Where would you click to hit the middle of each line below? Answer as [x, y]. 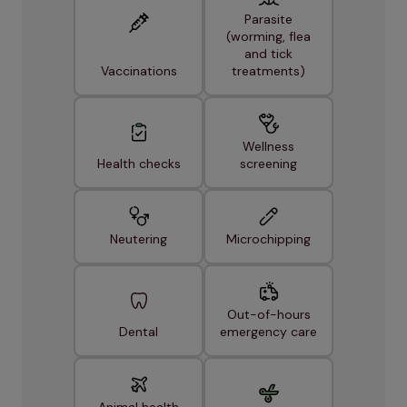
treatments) [268, 71]
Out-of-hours [268, 315]
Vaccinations [139, 71]
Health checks [139, 164]
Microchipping [268, 239]
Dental [139, 332]
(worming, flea [268, 37]
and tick [268, 54]
